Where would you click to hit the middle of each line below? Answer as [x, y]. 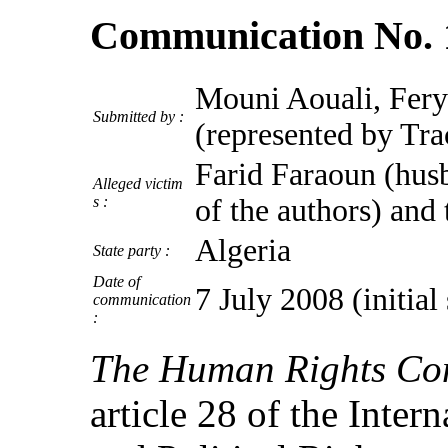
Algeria [243, 250]
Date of [116, 281]
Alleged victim [138, 183]
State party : [131, 250]
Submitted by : [138, 116]
